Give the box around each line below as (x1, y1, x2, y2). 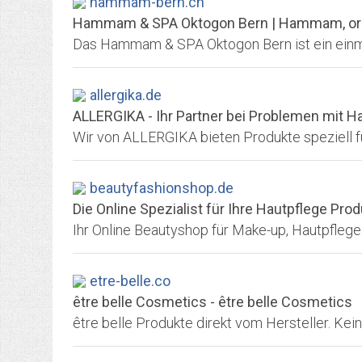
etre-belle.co (90, 272, 170, 289)
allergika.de (90, 86, 162, 103)
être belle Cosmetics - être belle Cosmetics (73, 293, 352, 310)
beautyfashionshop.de (90, 179, 234, 196)
